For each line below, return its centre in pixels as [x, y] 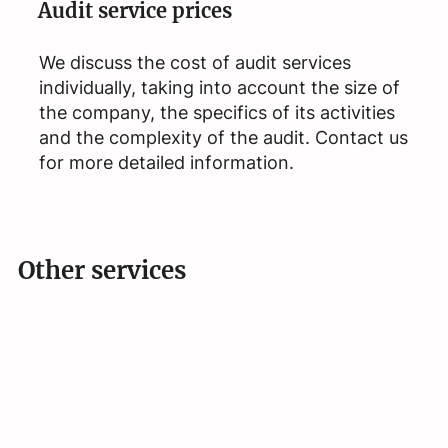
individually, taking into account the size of [219, 88]
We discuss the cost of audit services [194, 63]
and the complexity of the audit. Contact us [223, 138]
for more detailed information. [166, 163]
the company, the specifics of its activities [216, 113]
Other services [101, 271]
